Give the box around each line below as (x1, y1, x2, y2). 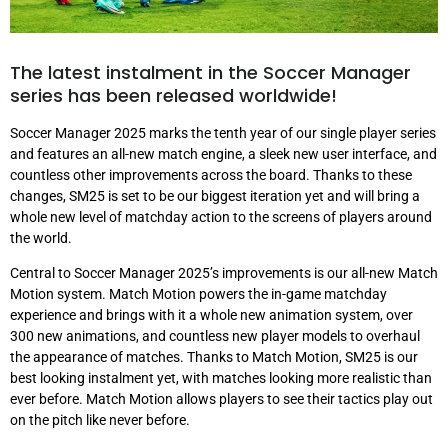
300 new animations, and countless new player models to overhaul (10, 328, 420, 345)
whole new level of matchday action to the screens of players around (10, 208, 432, 225)
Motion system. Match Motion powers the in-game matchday (10, 286, 387, 303)
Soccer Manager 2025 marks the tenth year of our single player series (10, 124, 436, 141)
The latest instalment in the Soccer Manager (10, 59, 411, 85)
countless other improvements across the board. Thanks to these (10, 166, 412, 183)
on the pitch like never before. (10, 412, 190, 429)
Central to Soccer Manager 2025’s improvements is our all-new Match (10, 265, 438, 282)
